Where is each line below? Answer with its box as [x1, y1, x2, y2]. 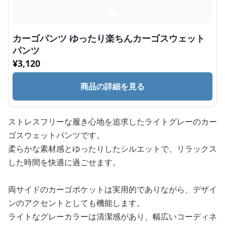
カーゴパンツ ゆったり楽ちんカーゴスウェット [13, 32, 205, 44]
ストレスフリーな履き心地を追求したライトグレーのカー [8, 116, 217, 127]
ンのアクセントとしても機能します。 [8, 197, 145, 208]
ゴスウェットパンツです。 [8, 130, 104, 141]
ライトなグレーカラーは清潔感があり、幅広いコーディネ [8, 211, 217, 222]
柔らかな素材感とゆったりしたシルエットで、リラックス [8, 143, 217, 154]
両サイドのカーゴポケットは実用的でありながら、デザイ [8, 184, 217, 195]
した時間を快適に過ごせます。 [8, 157, 121, 168]
